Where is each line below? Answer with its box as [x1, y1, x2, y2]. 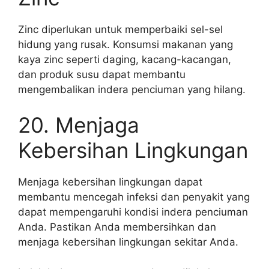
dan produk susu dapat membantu [18, 68, 186, 80]
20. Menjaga [18, 112, 139, 138]
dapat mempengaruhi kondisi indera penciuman [18, 206, 248, 218]
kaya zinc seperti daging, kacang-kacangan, [18, 53, 231, 65]
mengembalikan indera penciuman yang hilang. [18, 83, 246, 95]
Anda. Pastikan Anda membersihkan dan [18, 221, 216, 233]
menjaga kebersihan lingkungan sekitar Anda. [18, 236, 238, 248]
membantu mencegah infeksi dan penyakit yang [18, 191, 250, 203]
